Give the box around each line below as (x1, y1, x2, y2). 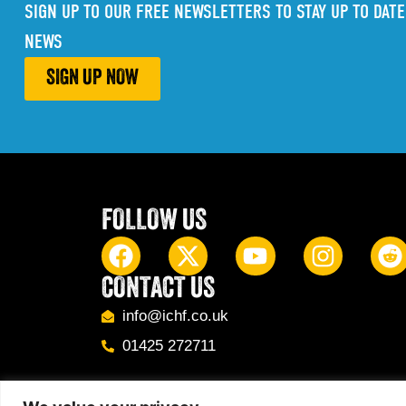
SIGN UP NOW (45, 67, 139, 90)
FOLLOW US (101, 207, 207, 237)
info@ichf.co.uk (121, 307, 228, 325)
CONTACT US (101, 275, 215, 305)
